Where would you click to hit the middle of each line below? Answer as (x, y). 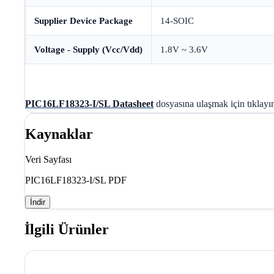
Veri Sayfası (48, 160)
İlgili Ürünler (67, 230)
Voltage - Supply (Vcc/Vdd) (88, 50)
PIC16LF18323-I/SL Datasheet (89, 103)
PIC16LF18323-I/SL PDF (76, 180)
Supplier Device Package (83, 21)
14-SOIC (177, 21)
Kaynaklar (59, 134)
